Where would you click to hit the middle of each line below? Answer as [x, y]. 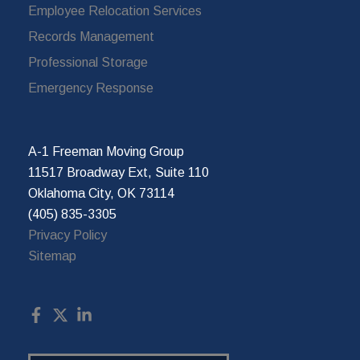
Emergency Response [91, 88]
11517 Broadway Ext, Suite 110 [120, 173]
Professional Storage [88, 63]
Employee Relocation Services [115, 11]
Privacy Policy [67, 235]
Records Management [91, 37]
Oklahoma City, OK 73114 [101, 194]
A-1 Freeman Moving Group [108, 152]
